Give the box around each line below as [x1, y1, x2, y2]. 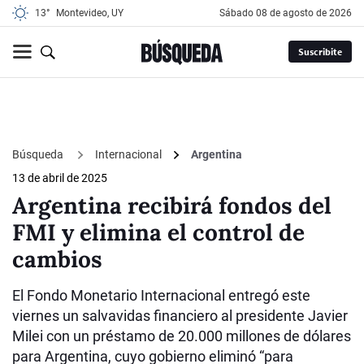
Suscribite [297, 45, 342, 58]
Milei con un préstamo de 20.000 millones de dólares [12, 327, 351, 345]
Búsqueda [12, 147, 66, 161]
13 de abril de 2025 [12, 171, 107, 185]
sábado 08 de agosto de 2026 [225, 7, 352, 19]
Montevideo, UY [56, 7, 123, 19]
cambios [12, 245, 102, 275]
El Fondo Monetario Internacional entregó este [12, 287, 310, 305]
